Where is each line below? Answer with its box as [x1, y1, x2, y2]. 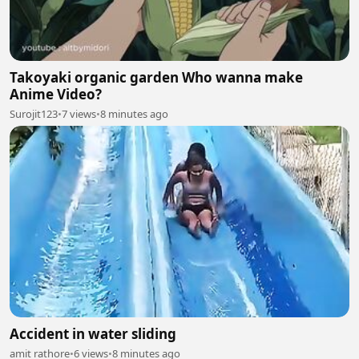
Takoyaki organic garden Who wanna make [10, 68, 303, 87]
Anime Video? [10, 85, 102, 103]
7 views [62, 107, 96, 121]
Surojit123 [10, 107, 58, 121]
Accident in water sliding [10, 324, 176, 343]
